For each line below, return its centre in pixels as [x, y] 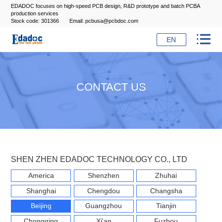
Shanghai [41, 191]
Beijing [41, 206]
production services [35, 14]
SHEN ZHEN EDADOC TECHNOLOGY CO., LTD [99, 159]
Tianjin [166, 206]
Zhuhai [166, 176]
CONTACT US [111, 87]
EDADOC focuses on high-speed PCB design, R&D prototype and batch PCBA [106, 6]
